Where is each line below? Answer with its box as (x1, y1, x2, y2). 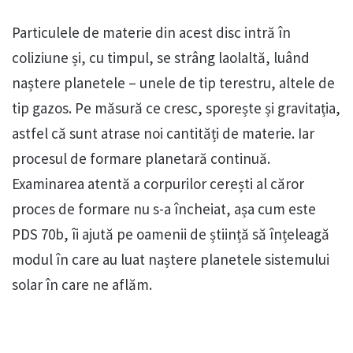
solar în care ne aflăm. (12, 274, 152, 294)
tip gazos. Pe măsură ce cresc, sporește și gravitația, (12, 98, 340, 117)
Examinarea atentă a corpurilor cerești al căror (12, 173, 304, 193)
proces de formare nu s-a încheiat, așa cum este (12, 199, 316, 218)
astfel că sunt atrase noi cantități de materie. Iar (12, 123, 314, 143)
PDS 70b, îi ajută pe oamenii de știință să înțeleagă (12, 224, 329, 243)
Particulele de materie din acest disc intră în (12, 22, 291, 42)
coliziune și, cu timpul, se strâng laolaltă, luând (12, 47, 310, 67)
